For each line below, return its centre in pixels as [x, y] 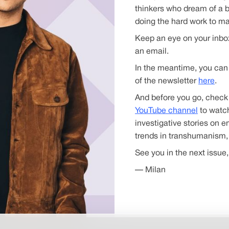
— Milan [150, 170]
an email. [152, 52]
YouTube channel [166, 111]
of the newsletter [167, 82]
